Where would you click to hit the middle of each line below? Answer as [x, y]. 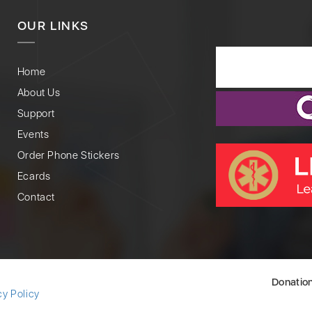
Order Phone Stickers [68, 155]
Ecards [34, 176]
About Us [39, 92]
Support [36, 113]
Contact [36, 197]
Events [33, 134]
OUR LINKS [53, 25]
